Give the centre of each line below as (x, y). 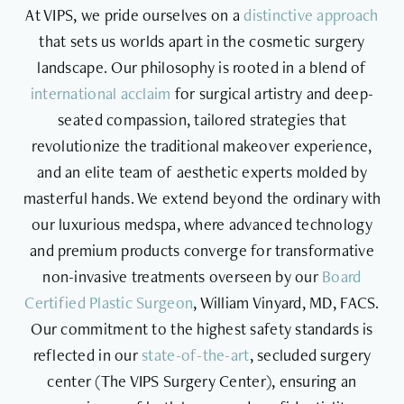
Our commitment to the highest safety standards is (202, 329)
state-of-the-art (196, 355)
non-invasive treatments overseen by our (183, 277)
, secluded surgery (310, 355)
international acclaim (101, 94)
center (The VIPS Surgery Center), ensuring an (202, 381)
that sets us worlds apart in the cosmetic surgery (202, 41)
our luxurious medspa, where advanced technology (202, 225)
